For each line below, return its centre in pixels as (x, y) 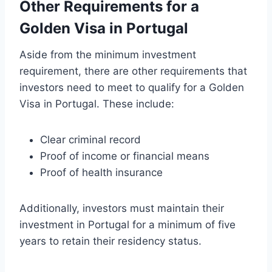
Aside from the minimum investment (108, 55)
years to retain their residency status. (110, 241)
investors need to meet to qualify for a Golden (132, 88)
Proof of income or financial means (125, 156)
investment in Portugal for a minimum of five (127, 225)
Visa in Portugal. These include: (97, 104)
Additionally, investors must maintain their (122, 209)
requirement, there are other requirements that (133, 71)
